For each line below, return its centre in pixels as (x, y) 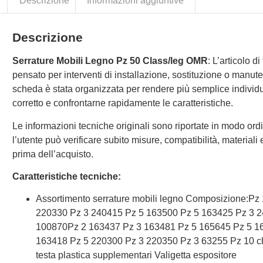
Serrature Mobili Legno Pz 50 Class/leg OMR (110, 61)
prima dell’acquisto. (53, 154)
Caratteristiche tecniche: (67, 176)
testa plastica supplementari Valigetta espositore (136, 255)
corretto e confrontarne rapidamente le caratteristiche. (123, 103)
